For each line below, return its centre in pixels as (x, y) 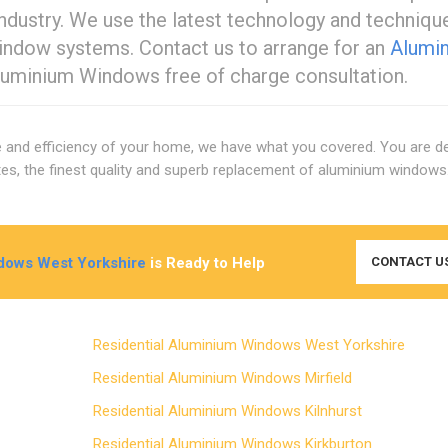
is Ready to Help (205, 262)
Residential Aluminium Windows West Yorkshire (259, 344)
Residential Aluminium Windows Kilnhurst (238, 410)
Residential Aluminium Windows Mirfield (233, 377)
